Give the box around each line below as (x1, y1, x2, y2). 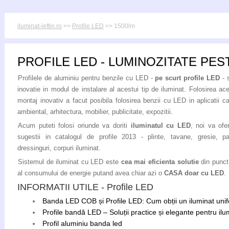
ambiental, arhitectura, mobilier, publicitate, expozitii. (17, 108, 173, 116)
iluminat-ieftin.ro (17, 22, 62, 30)
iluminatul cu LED (130, 122, 191, 129)
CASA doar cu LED (164, 169, 224, 177)
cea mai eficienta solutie (121, 158, 199, 166)
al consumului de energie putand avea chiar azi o (17, 169, 164, 177)
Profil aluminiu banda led (42, 219, 122, 227)
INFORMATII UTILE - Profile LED (17, 182, 153, 192)
